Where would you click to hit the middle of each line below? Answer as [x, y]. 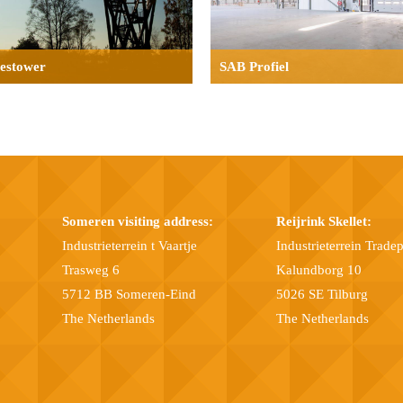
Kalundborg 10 [319, 269]
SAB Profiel [254, 66]
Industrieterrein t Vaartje [129, 245]
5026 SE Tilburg [322, 294]
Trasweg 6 [90, 269]
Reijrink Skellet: [324, 221]
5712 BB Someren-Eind [129, 294]
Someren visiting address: [137, 221]
